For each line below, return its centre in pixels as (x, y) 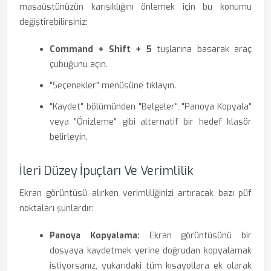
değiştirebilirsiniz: (54, 22)
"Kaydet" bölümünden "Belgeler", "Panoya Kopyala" (151, 107)
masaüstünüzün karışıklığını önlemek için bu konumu (135, 7)
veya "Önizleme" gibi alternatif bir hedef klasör (151, 122)
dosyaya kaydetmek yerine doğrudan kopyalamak (151, 251)
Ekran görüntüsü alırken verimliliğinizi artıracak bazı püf (135, 193)
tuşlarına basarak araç (202, 49)
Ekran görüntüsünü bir (195, 236)
